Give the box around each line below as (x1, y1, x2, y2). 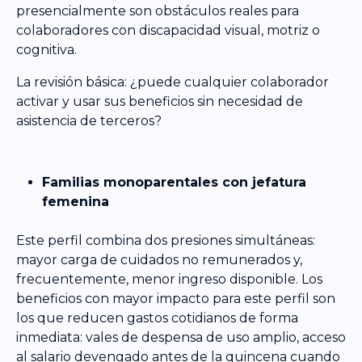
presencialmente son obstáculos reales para (16, 3, 299, 19)
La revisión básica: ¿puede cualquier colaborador (16, 74, 329, 90)
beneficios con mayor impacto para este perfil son (16, 291, 335, 307)
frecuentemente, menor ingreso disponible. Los (16, 271, 322, 288)
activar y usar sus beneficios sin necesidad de (16, 94, 303, 110)
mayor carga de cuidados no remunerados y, (16, 252, 302, 268)
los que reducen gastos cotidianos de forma (16, 310, 298, 326)
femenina (42, 194, 109, 210)
